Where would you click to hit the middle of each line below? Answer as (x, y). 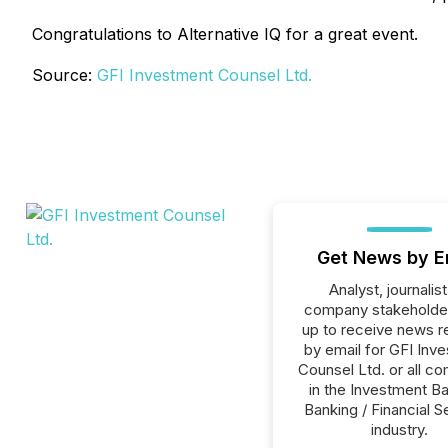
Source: (64, 75)
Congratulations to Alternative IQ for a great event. (225, 34)
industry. (399, 429)
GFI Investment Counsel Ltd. (204, 75)
